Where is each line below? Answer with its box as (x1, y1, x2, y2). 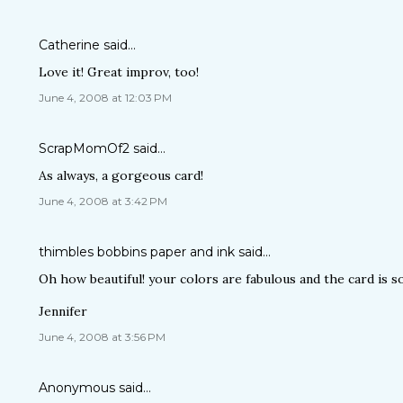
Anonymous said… (39, 380, 151, 396)
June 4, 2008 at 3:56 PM (39, 330, 166, 344)
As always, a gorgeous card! (39, 167, 203, 184)
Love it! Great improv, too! (39, 64, 199, 80)
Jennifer (39, 303, 87, 319)
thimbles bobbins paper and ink (39, 244, 235, 260)
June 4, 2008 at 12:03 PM (39, 91, 172, 104)
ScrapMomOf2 (39, 140, 130, 157)
